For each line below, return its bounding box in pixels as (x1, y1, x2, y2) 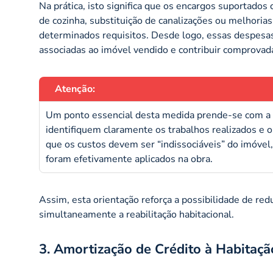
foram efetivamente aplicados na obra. (46, 152, 213, 166)
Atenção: (55, 82, 95, 96)
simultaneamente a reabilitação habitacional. (39, 207, 234, 221)
